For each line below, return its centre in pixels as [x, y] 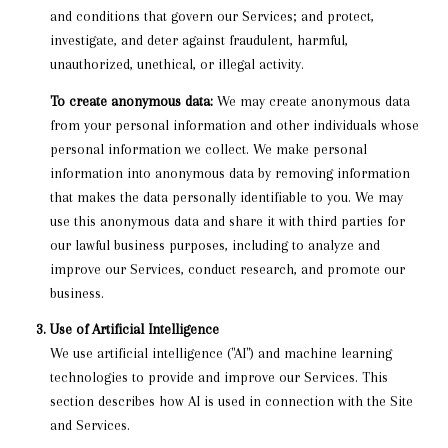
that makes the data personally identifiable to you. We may [226, 196]
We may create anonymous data [311, 100]
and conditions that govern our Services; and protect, [211, 16]
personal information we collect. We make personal [208, 148]
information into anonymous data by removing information [229, 172]
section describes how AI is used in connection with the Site [231, 401]
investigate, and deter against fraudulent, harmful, [198, 40]
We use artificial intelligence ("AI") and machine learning [220, 353]
